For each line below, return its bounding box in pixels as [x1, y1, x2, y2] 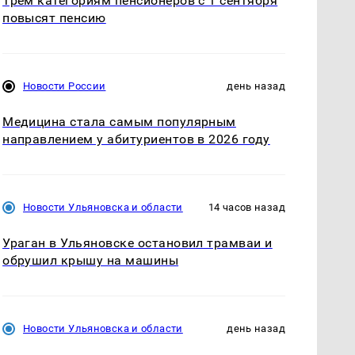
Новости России [23, 79, 106, 92]
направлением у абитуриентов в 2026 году [2, 131, 270, 147]
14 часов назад [208, 200, 285, 213]
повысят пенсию [2, 10, 106, 25]
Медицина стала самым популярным [2, 113, 236, 129]
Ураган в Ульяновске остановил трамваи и [2, 235, 273, 250]
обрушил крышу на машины [2, 252, 179, 268]
